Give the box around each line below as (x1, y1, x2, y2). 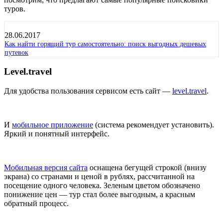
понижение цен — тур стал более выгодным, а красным (4, 190, 195, 199)
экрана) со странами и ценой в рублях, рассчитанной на (4, 172, 195, 181)
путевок (4, 48, 28, 56)
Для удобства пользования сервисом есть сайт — (4, 87, 172, 96)
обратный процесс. (4, 199, 69, 208)
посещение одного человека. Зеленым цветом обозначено (4, 181, 200, 190)
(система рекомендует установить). (93, 120, 214, 129)
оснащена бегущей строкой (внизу (88, 163, 207, 172)
